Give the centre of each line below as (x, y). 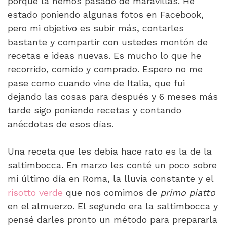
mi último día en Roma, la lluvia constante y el (110, 179)
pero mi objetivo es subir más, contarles (96, 28)
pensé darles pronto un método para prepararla (112, 220)
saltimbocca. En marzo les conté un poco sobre (112, 165)
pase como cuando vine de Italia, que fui (96, 83)
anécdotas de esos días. (61, 124)
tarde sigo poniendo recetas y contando (94, 110)
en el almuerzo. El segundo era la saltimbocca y (113, 206)
